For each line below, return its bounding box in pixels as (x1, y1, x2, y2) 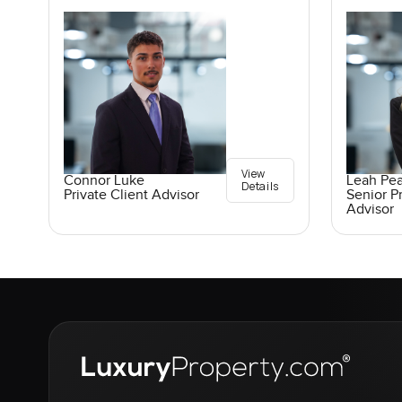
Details (240, 178, 279, 194)
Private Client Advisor (63, 186, 199, 204)
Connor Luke (63, 171, 144, 189)
